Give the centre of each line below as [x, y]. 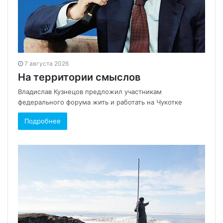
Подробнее [43, 121]
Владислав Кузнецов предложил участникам [90, 92]
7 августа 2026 [47, 63]
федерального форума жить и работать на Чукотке [100, 102]
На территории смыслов [79, 77]
